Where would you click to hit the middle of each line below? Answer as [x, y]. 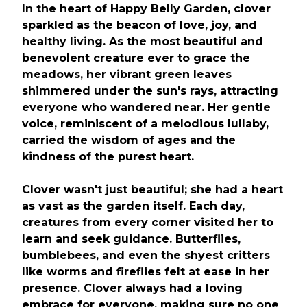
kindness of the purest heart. [108, 157]
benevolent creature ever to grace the [136, 58]
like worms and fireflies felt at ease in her [146, 272]
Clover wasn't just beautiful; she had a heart [152, 189]
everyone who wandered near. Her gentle [146, 107]
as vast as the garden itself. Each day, [133, 206]
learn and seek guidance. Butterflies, [131, 239]
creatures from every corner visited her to [148, 222]
